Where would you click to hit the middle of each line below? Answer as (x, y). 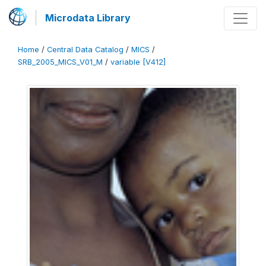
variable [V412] (138, 62)
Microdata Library (88, 18)
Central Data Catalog (85, 50)
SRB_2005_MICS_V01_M (60, 62)
